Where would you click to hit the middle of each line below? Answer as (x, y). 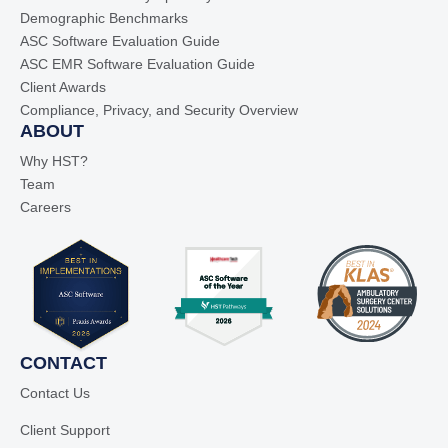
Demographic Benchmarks (104, 18)
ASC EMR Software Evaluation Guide (137, 64)
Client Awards (63, 87)
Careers (45, 207)
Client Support (65, 430)
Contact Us (55, 393)
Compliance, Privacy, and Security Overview (159, 110)
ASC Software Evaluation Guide (120, 41)
